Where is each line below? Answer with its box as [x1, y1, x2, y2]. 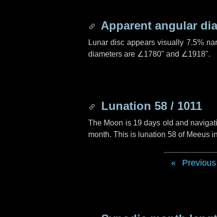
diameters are [88, 50, 137, 58]
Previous [182, 158, 216, 168]
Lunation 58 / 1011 [98, 99, 202, 112]
